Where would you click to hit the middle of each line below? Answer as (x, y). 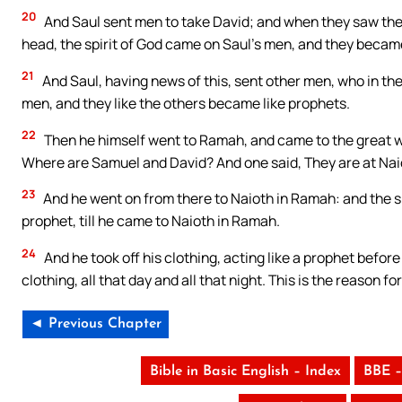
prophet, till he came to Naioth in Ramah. (151, 221)
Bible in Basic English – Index (246, 372)
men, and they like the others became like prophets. (186, 103)
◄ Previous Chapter (96, 324)
